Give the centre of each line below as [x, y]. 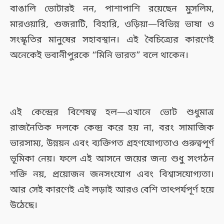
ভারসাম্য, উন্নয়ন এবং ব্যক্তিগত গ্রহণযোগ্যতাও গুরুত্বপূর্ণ [112, 143]
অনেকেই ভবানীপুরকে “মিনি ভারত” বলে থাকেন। [99, 56]
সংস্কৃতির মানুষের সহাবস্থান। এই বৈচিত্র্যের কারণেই [112, 40]
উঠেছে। [24, 205]
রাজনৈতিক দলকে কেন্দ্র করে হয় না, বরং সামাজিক [112, 128]
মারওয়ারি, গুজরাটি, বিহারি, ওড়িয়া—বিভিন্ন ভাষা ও [112, 25]
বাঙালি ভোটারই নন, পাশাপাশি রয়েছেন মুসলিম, [112, 9]
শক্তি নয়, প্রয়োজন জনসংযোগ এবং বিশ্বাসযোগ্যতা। [112, 174]
